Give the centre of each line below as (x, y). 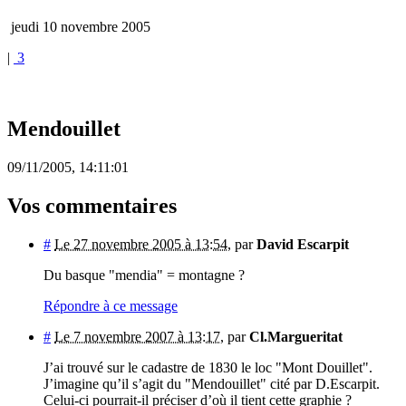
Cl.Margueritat (296, 337)
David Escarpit (303, 245)
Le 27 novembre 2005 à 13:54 (141, 245)
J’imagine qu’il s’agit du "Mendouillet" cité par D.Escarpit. (212, 384)
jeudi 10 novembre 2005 (79, 27)
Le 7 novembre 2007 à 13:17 (137, 337)
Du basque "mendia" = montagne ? (144, 275)
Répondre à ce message (111, 306)
